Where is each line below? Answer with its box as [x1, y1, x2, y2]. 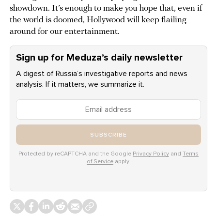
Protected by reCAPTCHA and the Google [18, 150, 133, 157]
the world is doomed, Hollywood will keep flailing [10, 15, 186, 25]
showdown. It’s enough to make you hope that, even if [10, 4, 202, 14]
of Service [87, 158, 113, 165]
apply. [113, 158, 130, 165]
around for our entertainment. [10, 27, 120, 37]
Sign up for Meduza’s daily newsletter [16, 52, 183, 64]
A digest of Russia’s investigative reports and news [16, 69, 187, 79]
